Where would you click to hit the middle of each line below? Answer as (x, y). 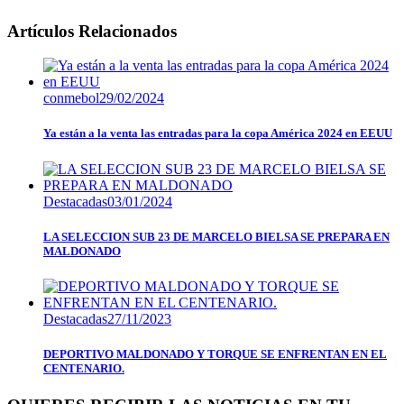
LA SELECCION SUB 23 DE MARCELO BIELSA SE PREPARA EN (216, 236)
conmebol (71, 98)
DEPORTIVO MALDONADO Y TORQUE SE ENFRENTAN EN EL (215, 354)
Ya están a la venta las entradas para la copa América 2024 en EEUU (218, 133)
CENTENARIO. (84, 369)
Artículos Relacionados (92, 31)
